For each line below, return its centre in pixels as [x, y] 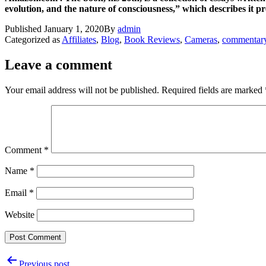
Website [20, 214]
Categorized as [33, 39]
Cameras [201, 39]
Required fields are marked [213, 90]
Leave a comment [58, 64]
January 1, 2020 [74, 28]
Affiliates [79, 39]
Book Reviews [152, 39]
